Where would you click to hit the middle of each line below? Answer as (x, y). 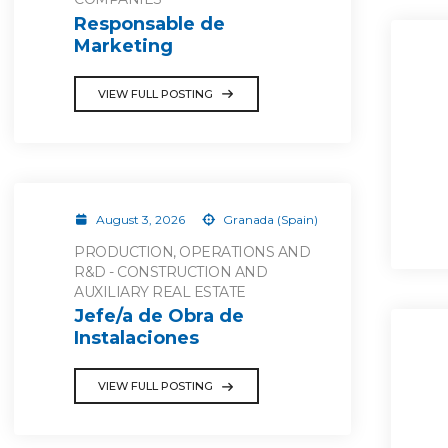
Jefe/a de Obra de (159, 316)
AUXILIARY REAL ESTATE (160, 291)
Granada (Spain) (269, 219)
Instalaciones (136, 338)
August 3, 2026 (140, 219)
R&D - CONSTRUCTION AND (170, 271)
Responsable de (149, 23)
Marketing (123, 45)
